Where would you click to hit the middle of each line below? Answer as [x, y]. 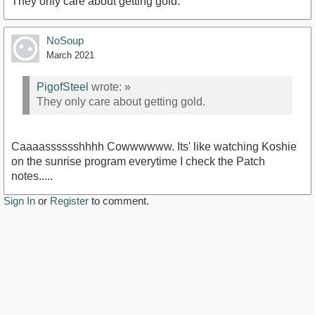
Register [69, 200]
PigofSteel [63, 86]
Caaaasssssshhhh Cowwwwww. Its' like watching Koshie [154, 146]
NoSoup [65, 41]
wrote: [107, 86]
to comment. [119, 200]
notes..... [32, 176]
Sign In [19, 200]
